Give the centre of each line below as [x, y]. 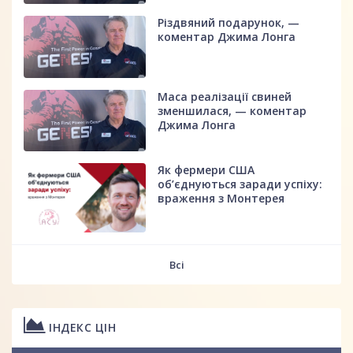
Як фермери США [206, 170]
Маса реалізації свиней [225, 96]
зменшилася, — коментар [232, 110]
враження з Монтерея [221, 199]
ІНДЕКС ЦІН [80, 327]
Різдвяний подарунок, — [229, 23]
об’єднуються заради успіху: [240, 184]
